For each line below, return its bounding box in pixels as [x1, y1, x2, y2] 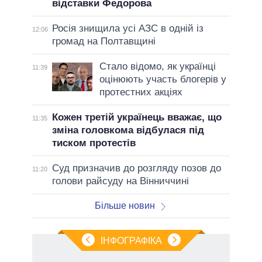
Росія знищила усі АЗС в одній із [51, 22, 204, 34]
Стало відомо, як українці [99, 60, 216, 72]
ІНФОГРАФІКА [100, 235, 162, 246]
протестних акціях [99, 86, 182, 98]
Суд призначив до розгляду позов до [51, 162, 221, 174]
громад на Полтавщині [51, 35, 156, 47]
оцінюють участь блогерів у [99, 73, 226, 85]
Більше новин [94, 200, 155, 211]
